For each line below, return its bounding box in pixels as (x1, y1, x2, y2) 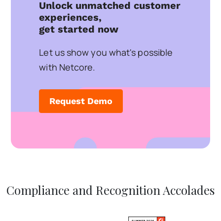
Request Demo (49, 96, 113, 106)
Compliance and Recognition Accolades (6, 182, 215, 198)
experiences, (39, 11, 102, 23)
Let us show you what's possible (39, 46, 173, 58)
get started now (39, 23, 119, 35)
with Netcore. (39, 61, 96, 73)
